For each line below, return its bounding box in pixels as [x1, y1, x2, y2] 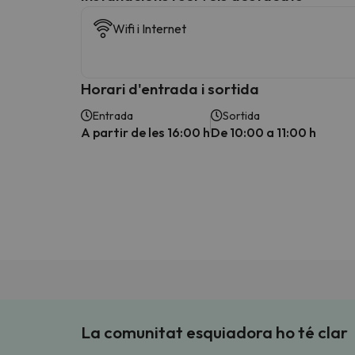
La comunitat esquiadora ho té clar [81, 321, 348, 342]
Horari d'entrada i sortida [81, 78, 259, 98]
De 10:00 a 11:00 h [211, 124, 316, 140]
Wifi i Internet [113, 20, 186, 36]
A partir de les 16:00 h [81, 124, 210, 140]
